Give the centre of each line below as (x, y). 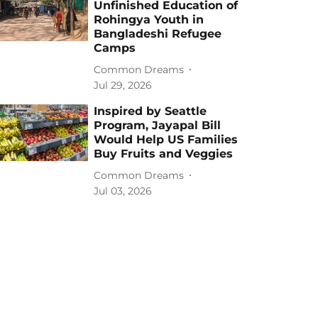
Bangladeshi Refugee (158, 34)
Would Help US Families (166, 139)
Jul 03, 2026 (123, 191)
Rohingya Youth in (149, 20)
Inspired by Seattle (150, 111)
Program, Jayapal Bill (158, 125)
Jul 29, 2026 (123, 85)
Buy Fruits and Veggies (164, 154)
